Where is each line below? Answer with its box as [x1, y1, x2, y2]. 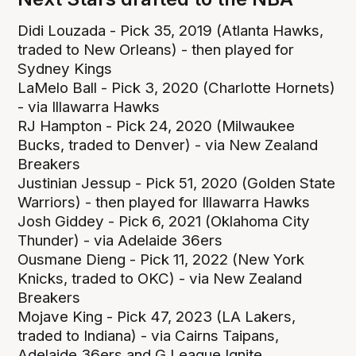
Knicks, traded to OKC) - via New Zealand [17, 269, 303, 288]
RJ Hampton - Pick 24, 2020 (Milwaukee [17, 116, 296, 135]
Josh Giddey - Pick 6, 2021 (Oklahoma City [17, 211, 311, 230]
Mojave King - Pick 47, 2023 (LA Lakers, [17, 307, 296, 326]
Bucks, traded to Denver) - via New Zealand [17, 135, 319, 154]
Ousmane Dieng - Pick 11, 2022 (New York [17, 250, 305, 269]
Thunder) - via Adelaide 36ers [17, 230, 223, 250]
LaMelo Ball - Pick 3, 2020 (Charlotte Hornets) [17, 78, 336, 97]
